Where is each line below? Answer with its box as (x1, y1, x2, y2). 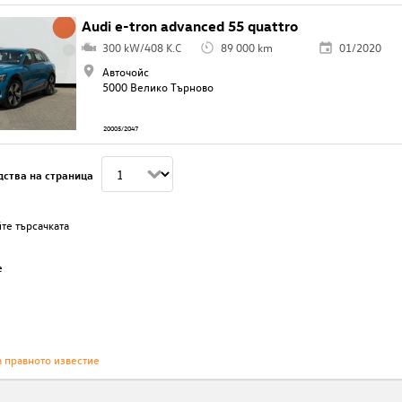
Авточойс (101, 64, 149, 80)
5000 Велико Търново (101, 79, 214, 95)
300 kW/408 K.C (101, 39, 181, 56)
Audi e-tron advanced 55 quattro (82, 17, 299, 36)
